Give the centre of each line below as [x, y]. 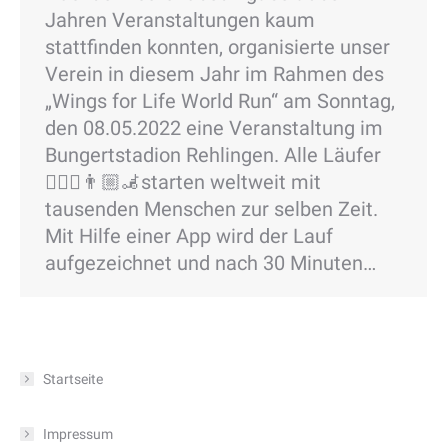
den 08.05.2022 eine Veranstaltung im [214, 127]
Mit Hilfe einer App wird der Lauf [189, 235]
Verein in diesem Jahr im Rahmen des [214, 73]
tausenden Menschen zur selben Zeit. [211, 208]
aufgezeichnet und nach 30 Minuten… [210, 262]
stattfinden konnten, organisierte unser [217, 46]
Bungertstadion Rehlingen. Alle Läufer [213, 154]
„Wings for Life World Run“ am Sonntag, [220, 100]
